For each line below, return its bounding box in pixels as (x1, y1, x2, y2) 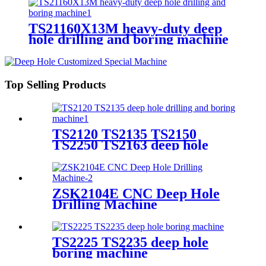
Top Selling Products (5, 78, 106, 91)
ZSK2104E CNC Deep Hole (52, 185, 220, 201)
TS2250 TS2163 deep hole (52, 137, 208, 153)
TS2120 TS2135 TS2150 (52, 126, 197, 142)
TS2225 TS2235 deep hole (52, 234, 208, 250)
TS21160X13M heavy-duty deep (28, 21, 222, 37)
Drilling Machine (52, 196, 157, 212)
